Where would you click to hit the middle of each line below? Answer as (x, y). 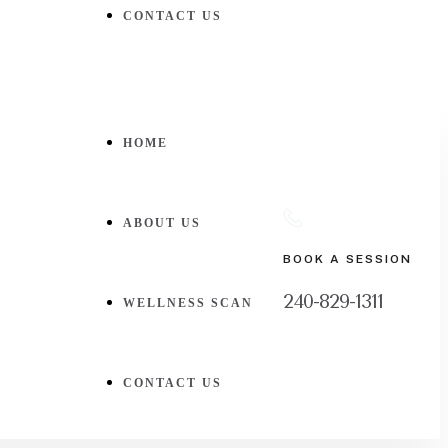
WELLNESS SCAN (188, 303)
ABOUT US (162, 223)
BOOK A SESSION (347, 259)
